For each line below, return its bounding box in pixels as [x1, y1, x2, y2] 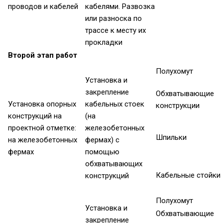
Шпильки [156, 133, 187, 142]
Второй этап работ [8, 51, 77, 60]
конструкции [156, 101, 200, 111]
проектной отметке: [8, 123, 76, 133]
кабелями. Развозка [85, 2, 155, 11]
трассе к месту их [85, 26, 146, 35]
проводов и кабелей [8, 2, 78, 11]
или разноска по [85, 14, 142, 23]
